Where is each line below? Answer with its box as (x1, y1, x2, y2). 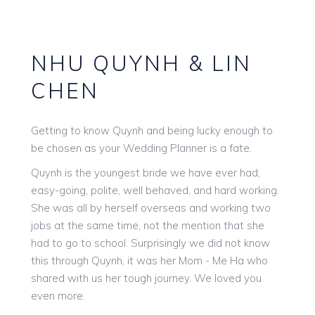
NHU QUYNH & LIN (31, 49, 252, 77)
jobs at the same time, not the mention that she (31, 218, 264, 232)
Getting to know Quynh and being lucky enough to (31, 123, 273, 137)
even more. (31, 288, 85, 302)
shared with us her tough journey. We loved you (31, 271, 262, 285)
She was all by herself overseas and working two (31, 200, 271, 214)
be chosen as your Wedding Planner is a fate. (31, 141, 252, 155)
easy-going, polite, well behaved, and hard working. (31, 183, 279, 197)
